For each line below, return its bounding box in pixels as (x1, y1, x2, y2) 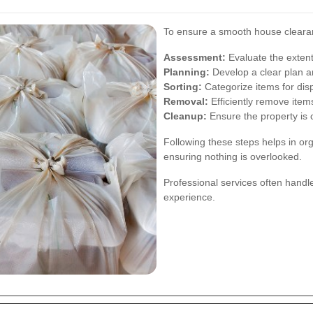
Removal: (163, 96, 208, 108)
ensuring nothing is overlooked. (163, 151, 302, 163)
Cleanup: (163, 110, 207, 122)
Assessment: (163, 52, 226, 64)
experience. (163, 191, 215, 203)
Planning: (163, 66, 210, 78)
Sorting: (163, 81, 202, 93)
